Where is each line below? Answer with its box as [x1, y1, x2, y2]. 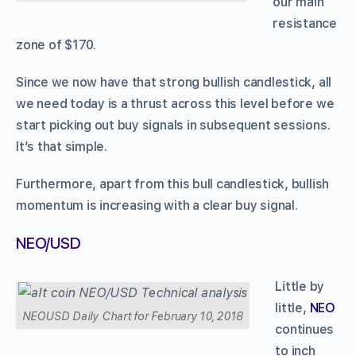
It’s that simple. [16, 138, 107, 154]
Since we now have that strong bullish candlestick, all [16, 74, 332, 90]
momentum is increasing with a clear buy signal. [16, 197, 298, 213]
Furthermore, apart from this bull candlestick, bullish [16, 176, 330, 192]
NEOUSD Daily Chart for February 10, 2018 [22, 309, 244, 323]
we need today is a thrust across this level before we [16, 95, 335, 111]
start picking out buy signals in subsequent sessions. [16, 117, 331, 133]
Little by [275, 278, 325, 294]
